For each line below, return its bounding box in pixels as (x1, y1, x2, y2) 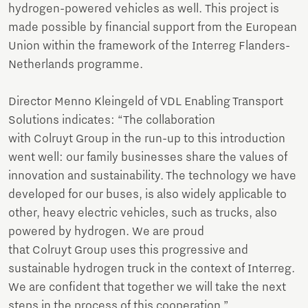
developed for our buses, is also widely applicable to (8, 188, 287, 202)
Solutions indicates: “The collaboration (8, 113, 215, 128)
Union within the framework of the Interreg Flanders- (8, 39, 290, 54)
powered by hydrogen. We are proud (8, 225, 204, 239)
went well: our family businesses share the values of (8, 151, 287, 165)
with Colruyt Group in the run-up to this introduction (8, 132, 285, 146)
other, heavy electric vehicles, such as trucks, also (8, 206, 277, 221)
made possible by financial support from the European (8, 21, 297, 35)
